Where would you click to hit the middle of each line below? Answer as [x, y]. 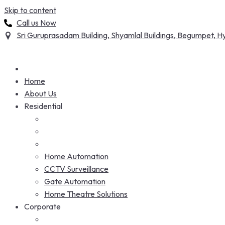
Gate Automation [75, 181]
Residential [43, 106]
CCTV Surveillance [76, 169]
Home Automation [76, 156]
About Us [40, 93]
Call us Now [36, 23]
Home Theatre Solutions [86, 194]
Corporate [42, 206]
